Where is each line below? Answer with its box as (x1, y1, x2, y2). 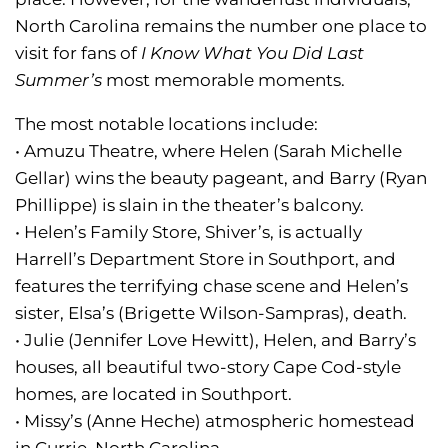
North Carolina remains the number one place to (15, 16, 427, 36)
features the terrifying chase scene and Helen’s (15, 276, 408, 296)
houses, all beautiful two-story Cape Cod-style (15, 357, 401, 377)
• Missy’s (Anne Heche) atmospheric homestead (15, 411, 415, 431)
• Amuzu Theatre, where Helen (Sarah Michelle (15, 141, 402, 161)
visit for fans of (15, 43, 141, 63)
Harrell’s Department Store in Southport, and (15, 249, 396, 269)
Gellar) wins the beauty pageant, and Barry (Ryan (15, 168, 427, 188)
